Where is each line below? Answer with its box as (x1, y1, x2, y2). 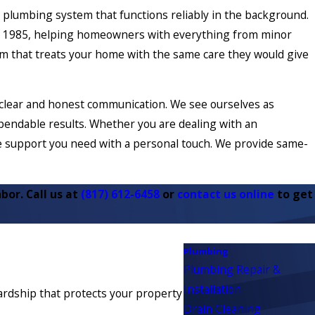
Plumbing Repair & (183, 261, 281, 277)
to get (274, 186, 314, 202)
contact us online (177, 186, 275, 202)
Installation (183, 281, 241, 297)
